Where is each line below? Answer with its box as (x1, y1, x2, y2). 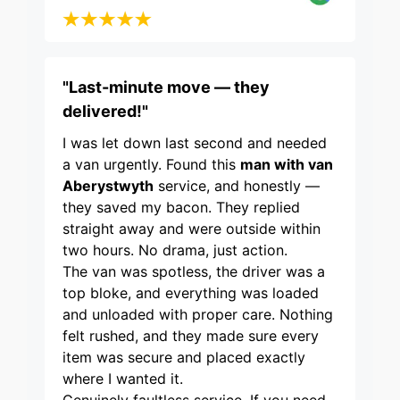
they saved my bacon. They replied (62, 198, 300, 217)
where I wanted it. (62, 370, 183, 388)
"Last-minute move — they (62, 78, 270, 97)
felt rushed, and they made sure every (62, 327, 319, 346)
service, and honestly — (154, 177, 320, 196)
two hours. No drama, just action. (62, 241, 287, 260)
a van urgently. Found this (62, 155, 240, 174)
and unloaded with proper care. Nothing (62, 305, 333, 324)
